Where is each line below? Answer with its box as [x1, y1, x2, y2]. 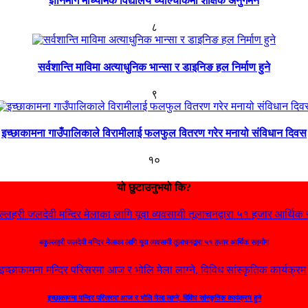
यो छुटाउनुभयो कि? [117, 181, 191, 193]
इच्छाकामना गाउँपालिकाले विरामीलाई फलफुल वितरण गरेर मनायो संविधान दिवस [1, 127, 307, 140]
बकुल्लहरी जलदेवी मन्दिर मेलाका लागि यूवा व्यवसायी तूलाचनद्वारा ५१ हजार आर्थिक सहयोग [39, 237, 269, 246]
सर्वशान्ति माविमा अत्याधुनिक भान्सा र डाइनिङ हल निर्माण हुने [38, 60, 270, 73]
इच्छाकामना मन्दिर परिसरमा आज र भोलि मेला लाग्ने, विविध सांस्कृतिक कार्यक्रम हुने [47, 293, 261, 302]
